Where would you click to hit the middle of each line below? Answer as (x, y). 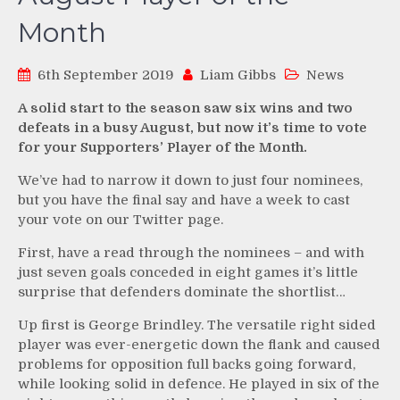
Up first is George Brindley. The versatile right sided (197, 325)
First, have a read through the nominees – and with (191, 252)
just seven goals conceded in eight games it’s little (188, 272)
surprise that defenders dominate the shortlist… (182, 292)
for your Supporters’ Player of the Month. (162, 147)
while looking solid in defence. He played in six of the (199, 383)
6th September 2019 (106, 75)
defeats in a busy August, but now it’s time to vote (192, 127)
